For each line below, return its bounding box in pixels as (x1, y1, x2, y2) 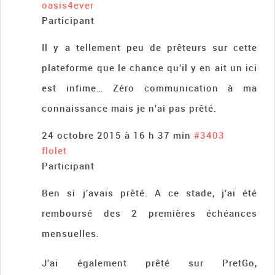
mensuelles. (42, 227, 100, 240)
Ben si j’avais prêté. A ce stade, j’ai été (42, 187, 257, 199)
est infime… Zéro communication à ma (42, 82, 257, 95)
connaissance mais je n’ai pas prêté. (42, 102, 217, 115)
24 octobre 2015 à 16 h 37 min (42, 129, 192, 142)
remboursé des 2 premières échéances (42, 207, 257, 220)
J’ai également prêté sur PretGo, (42, 257, 257, 269)
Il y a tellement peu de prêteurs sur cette (42, 41, 257, 54)
